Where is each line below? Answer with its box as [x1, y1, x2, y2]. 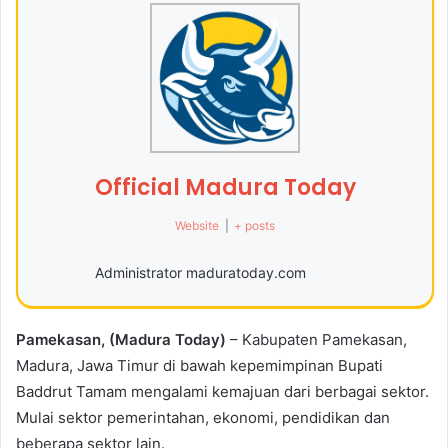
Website [175, 217, 220, 233]
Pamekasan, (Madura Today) [16, 329, 226, 349]
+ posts [233, 217, 275, 233]
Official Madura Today [94, 171, 356, 203]
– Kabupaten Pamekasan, [226, 329, 407, 349]
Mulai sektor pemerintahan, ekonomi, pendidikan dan [16, 407, 390, 427]
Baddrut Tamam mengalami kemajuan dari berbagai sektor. [16, 381, 429, 401]
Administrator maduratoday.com [94, 263, 306, 281]
